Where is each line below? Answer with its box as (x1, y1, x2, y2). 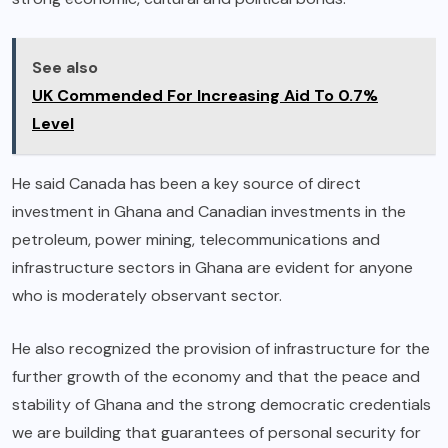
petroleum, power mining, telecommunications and (12, 229, 380, 251)
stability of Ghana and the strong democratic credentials (12, 394, 431, 416)
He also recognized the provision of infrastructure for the (12, 338, 430, 360)
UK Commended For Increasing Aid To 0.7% (32, 85, 378, 107)
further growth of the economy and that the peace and (12, 366, 420, 388)
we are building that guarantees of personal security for (12, 422, 421, 444)
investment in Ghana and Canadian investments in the (12, 201, 406, 223)
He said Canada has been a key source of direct (12, 173, 361, 195)
